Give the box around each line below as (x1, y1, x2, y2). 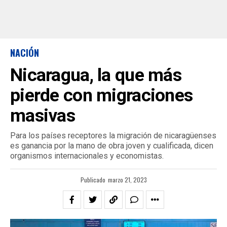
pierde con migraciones (10, 85, 193, 106)
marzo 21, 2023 (107, 175, 147, 184)
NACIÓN (10, 46, 39, 59)
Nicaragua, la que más (10, 64, 181, 86)
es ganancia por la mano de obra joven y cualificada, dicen (10, 141, 213, 150)
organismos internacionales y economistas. (10, 151, 164, 161)
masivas (10, 105, 75, 126)
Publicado (80, 175, 105, 184)
